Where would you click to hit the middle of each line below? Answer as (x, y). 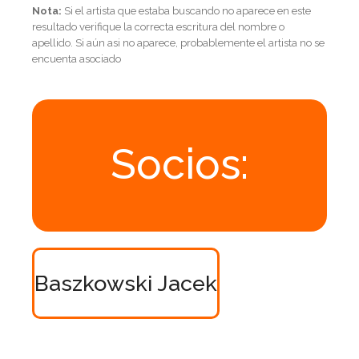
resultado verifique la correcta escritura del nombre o (158, 26)
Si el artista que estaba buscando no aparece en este (186, 10)
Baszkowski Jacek (126, 283)
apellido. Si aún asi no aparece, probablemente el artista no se (178, 42)
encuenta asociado (77, 58)
